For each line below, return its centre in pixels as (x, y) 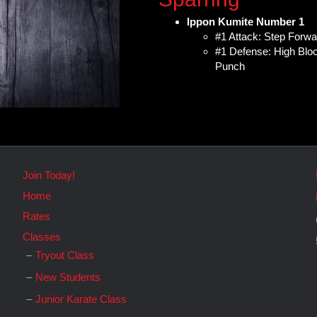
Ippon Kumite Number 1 (246, 21)
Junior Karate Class (81, 299)
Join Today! (49, 175)
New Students (68, 277)
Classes (42, 237)
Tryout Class (65, 255)
